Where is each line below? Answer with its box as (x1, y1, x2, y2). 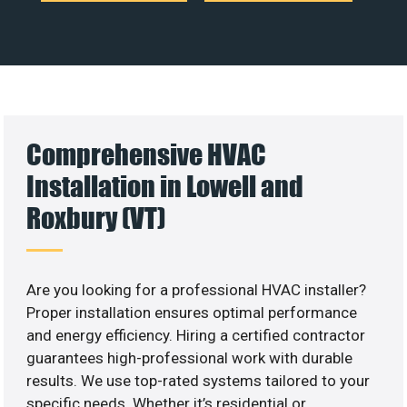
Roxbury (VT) (26, 200, 166, 234)
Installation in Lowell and (26, 168, 304, 203)
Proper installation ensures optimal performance (26, 303, 358, 322)
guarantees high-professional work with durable (26, 348, 353, 367)
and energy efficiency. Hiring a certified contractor (26, 325, 366, 344)
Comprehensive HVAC (26, 136, 267, 171)
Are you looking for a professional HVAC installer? (26, 280, 367, 299)
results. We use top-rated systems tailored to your (26, 371, 371, 390)
